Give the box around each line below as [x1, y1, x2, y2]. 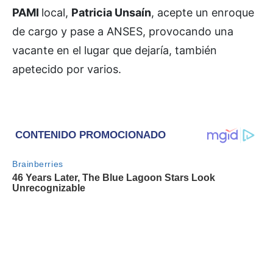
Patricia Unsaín [71, 5, 151, 19]
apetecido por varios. [12, 62, 121, 76]
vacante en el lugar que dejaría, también [12, 43, 217, 57]
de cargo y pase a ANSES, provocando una [12, 24, 233, 38]
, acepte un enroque [151, 5, 254, 19]
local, [41, 5, 71, 19]
